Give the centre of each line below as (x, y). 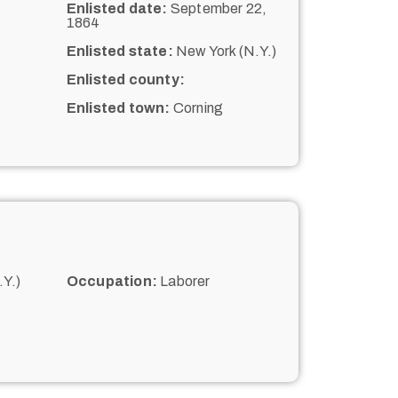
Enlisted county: (125, 79)
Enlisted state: (119, 51)
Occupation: (111, 281)
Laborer (183, 281)
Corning (197, 107)
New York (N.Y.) (224, 51)
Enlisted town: (118, 107)
